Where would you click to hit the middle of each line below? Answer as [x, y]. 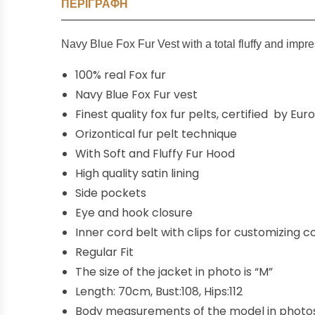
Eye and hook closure [134, 213]
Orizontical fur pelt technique [156, 134]
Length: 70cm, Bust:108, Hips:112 [159, 291]
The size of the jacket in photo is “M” [174, 272]
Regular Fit [104, 252]
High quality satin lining [137, 173]
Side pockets [111, 193]
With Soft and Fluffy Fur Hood [155, 154]
